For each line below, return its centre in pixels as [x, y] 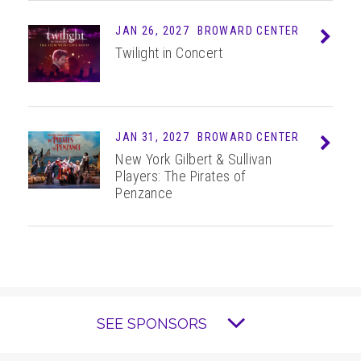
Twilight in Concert [169, 53]
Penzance [144, 193]
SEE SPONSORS [152, 323]
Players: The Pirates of [180, 176]
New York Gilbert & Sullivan [194, 160]
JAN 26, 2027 [153, 31]
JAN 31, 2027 [153, 137]
